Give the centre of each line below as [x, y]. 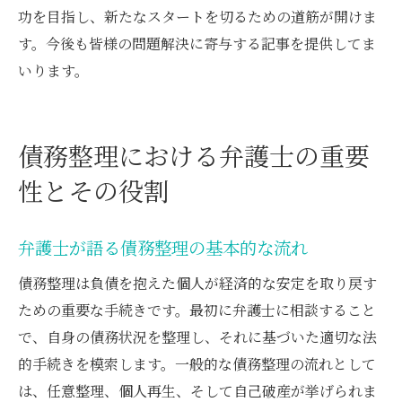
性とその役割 [93, 190]
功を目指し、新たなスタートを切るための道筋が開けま [197, 16]
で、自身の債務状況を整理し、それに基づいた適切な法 [197, 336]
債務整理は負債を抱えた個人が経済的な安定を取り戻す [197, 283]
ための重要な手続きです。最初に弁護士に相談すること [197, 310]
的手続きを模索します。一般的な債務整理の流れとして [197, 363]
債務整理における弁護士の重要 [194, 155]
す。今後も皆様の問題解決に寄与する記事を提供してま [197, 43]
